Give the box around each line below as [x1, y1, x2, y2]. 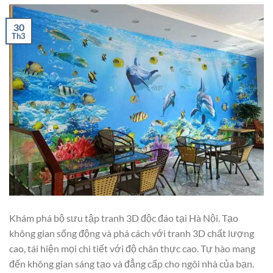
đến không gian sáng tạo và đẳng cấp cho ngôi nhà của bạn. [9, 257, 254, 269]
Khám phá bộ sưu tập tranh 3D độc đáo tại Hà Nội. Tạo [9, 211, 238, 224]
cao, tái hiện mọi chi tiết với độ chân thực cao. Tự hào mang [9, 242, 255, 254]
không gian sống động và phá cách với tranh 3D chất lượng [9, 227, 254, 239]
